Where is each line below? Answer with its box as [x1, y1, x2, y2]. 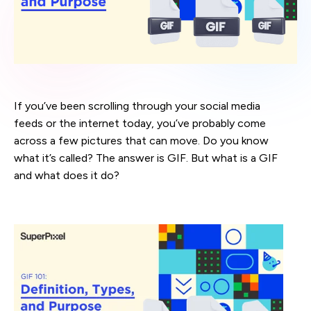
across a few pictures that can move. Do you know [14, 133, 269, 147]
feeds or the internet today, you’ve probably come [14, 116, 266, 130]
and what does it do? [14, 168, 119, 182]
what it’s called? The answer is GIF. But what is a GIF [14, 151, 278, 165]
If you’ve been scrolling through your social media [14, 99, 260, 112]
